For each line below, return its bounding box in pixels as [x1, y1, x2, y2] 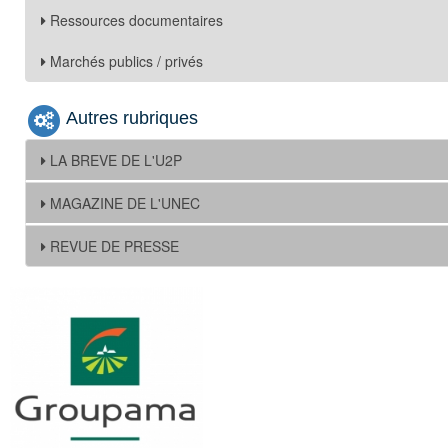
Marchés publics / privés [50, 50, 203, 71]
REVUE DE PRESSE [50, 235, 179, 256]
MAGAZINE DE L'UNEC [50, 192, 200, 213]
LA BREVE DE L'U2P [50, 149, 182, 170]
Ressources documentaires [50, 9, 223, 30]
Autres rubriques [66, 108, 199, 128]
